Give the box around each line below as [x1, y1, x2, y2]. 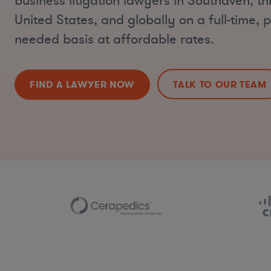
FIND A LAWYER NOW [30, 77, 135, 91]
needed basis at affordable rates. [15, 31, 214, 49]
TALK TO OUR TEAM [173, 77, 267, 91]
